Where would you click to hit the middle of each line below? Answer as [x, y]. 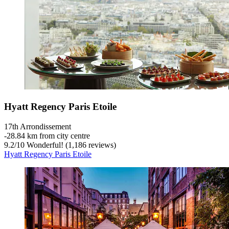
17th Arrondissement [38, 126]
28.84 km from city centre [48, 135]
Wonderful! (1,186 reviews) [70, 145]
